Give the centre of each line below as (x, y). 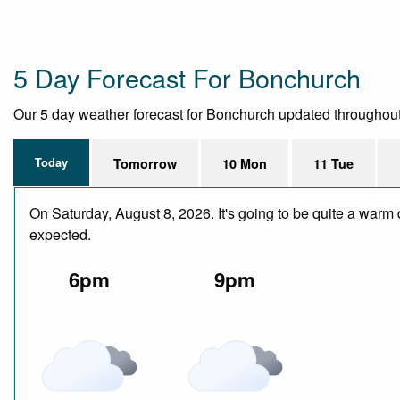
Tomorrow (146, 163)
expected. (60, 234)
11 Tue (333, 163)
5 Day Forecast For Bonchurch (187, 77)
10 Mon (245, 163)
